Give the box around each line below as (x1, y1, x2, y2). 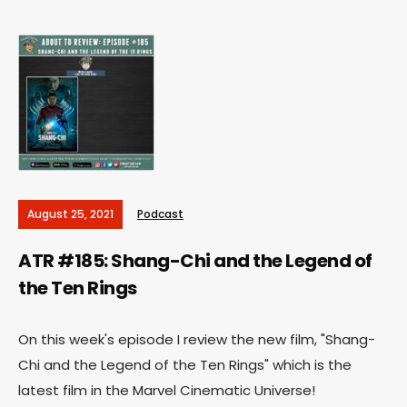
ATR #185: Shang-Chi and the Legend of (18, 248, 372, 273)
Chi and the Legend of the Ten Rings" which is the (18, 355, 352, 374)
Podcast (137, 206, 184, 222)
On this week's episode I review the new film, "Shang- (18, 330, 375, 349)
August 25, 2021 (27, 206, 114, 222)
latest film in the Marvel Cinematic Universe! (18, 381, 315, 400)
